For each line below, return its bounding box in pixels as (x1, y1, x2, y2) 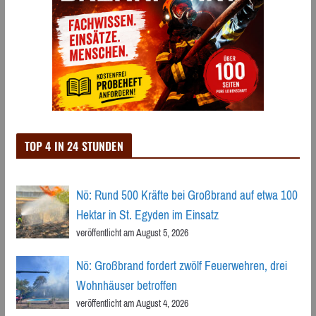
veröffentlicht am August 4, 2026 (75, 293, 188, 312)
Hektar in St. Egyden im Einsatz (75, 203, 219, 226)
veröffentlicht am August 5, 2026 (75, 223, 188, 242)
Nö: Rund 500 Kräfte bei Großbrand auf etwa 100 (75, 183, 298, 207)
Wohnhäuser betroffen (75, 274, 177, 297)
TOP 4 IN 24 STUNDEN (24, 137, 123, 154)
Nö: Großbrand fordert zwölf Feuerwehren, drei (75, 254, 287, 277)
